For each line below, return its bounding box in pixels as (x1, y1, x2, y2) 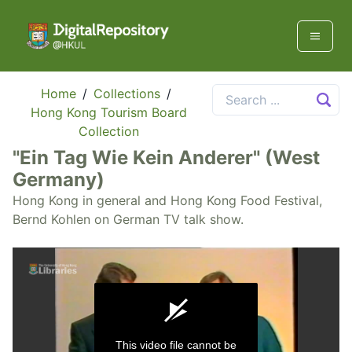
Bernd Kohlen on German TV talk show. (13, 211, 244, 228)
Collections (93, 86, 160, 102)
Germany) (13, 168, 104, 192)
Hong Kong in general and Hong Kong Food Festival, (13, 192, 322, 209)
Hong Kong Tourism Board (31, 104, 188, 121)
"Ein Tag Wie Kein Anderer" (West (13, 146, 320, 170)
